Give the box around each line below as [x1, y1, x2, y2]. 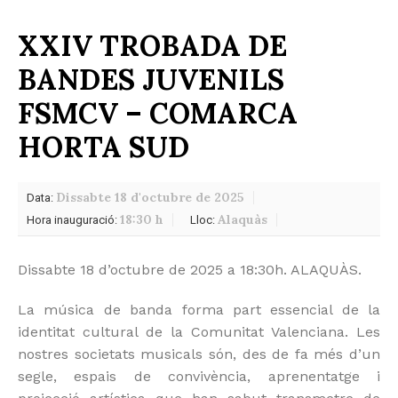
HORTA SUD [18, 128, 189, 165]
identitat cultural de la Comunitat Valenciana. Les [18, 322, 380, 340]
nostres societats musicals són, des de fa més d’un [18, 345, 380, 362]
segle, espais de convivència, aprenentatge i [18, 367, 380, 385]
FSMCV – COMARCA [18, 94, 298, 131]
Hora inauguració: [27, 212, 120, 227]
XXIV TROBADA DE [18, 27, 287, 64]
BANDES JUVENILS [18, 60, 284, 98]
